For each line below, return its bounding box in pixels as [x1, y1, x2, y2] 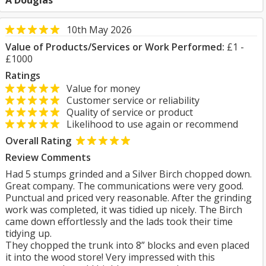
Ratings [5, 69, 40, 82]
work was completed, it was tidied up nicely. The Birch [5, 203, 242, 216]
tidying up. [5, 227, 52, 240]
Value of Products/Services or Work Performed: [5, 40, 224, 53]
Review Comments [5, 151, 91, 164]
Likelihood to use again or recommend [59, 118, 238, 131]
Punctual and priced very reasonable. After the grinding [5, 191, 252, 204]
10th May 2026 [66, 23, 132, 36]
